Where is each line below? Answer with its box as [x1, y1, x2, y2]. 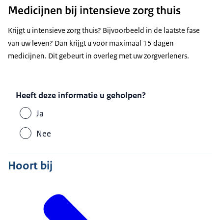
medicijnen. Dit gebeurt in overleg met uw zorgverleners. [8, 51, 189, 60]
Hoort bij [8, 158, 53, 173]
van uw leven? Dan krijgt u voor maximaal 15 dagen [8, 38, 174, 48]
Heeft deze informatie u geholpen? [16, 89, 146, 101]
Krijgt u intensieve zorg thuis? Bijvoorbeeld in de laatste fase [8, 25, 200, 35]
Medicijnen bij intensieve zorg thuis [8, 2, 181, 18]
